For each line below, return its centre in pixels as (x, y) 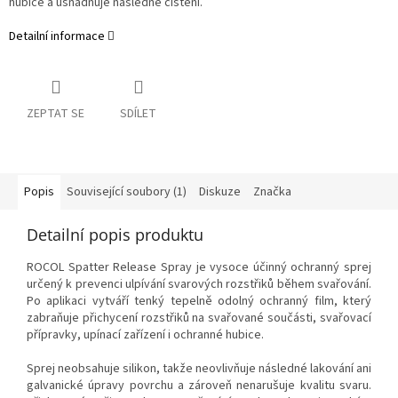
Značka (272, 192)
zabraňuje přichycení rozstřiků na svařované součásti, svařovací (199, 318)
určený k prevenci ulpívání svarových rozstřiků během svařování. (199, 285)
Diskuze (220, 192)
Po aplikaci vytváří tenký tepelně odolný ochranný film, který (199, 302)
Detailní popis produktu (115, 235)
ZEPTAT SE (56, 114)
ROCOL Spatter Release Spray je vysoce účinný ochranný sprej (199, 268)
